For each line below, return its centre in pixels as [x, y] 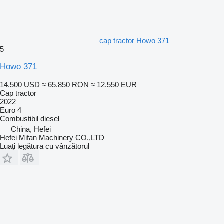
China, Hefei [31, 129]
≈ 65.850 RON [65, 84]
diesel [50, 118]
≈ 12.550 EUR [114, 84]
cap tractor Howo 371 [134, 40]
